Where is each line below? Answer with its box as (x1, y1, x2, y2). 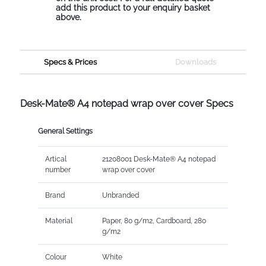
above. (55, 12, 81, 23)
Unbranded (102, 191, 139, 200)
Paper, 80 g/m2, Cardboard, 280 (102, 217, 206, 226)
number (45, 166, 71, 175)
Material (45, 217, 72, 226)
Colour (45, 253, 66, 262)
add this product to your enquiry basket (55, 3, 210, 13)
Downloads (175, 58, 216, 67)
